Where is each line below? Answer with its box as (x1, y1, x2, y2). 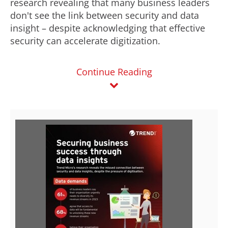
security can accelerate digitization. (10, 35, 160, 47)
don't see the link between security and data (10, 9, 199, 21)
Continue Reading (76, 66, 152, 78)
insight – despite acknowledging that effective (10, 22, 205, 34)
